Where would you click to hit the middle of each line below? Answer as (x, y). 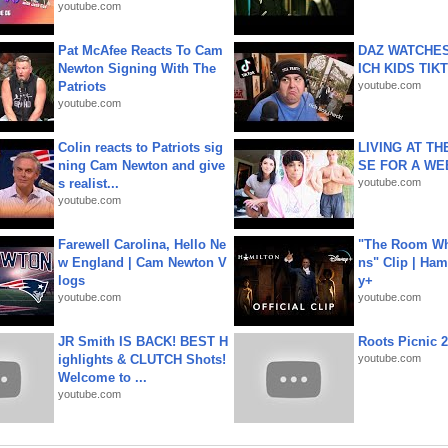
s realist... (88, 183)
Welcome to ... (102, 377)
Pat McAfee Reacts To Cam (140, 50)
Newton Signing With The (137, 68)
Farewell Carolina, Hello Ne (142, 244)
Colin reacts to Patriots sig (140, 147)
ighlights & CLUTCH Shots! (142, 359)
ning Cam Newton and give (141, 165)
